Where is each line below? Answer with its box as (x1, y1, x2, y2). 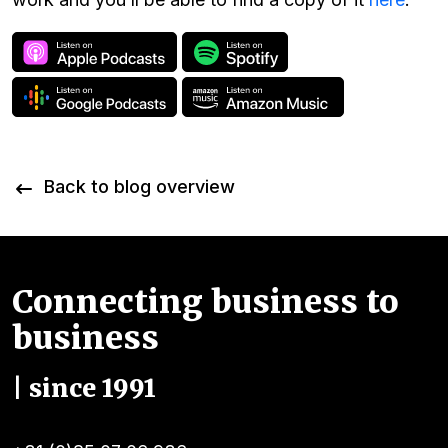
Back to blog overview (44, 175, 235, 197)
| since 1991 (12, 371, 156, 404)
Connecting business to (12, 281, 399, 322)
